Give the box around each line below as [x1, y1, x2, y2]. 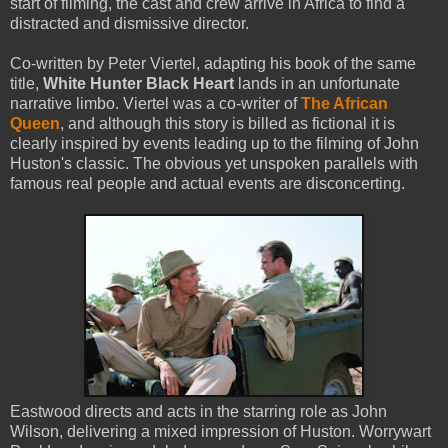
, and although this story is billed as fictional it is [60, 114, 395, 132]
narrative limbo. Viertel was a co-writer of [10, 94, 301, 112]
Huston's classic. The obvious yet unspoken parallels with [10, 154, 418, 172]
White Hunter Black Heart [43, 74, 234, 92]
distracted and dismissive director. [10, 14, 249, 32]
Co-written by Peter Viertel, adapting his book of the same [10, 54, 416, 72]
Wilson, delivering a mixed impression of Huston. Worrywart [10, 422, 431, 440]
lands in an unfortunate [234, 74, 400, 92]
